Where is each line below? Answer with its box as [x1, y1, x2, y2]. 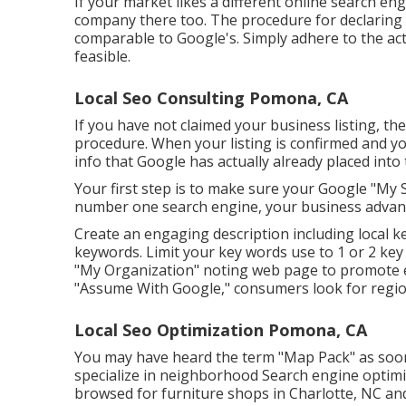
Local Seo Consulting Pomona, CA [74, 86, 348, 109]
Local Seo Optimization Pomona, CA [74, 318, 367, 341]
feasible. [74, 45, 130, 66]
